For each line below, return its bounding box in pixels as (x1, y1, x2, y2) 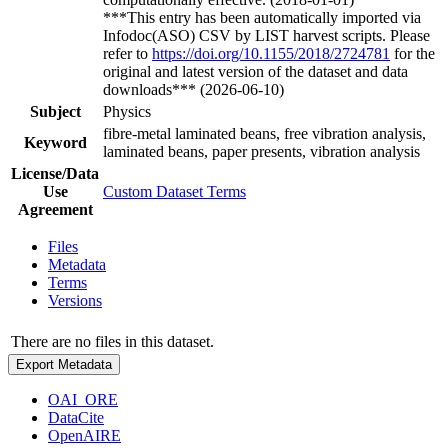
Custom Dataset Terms (103, 182, 246, 200)
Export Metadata (16, 356, 112, 372)
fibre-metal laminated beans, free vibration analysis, (103, 124, 426, 142)
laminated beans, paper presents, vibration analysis (103, 142, 420, 160)
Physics (103, 102, 151, 120)
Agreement (17, 200, 93, 218)
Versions (48, 291, 102, 309)
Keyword (23, 133, 87, 151)
